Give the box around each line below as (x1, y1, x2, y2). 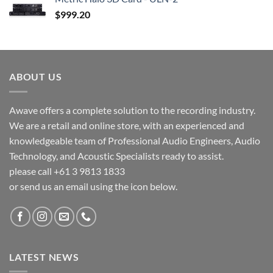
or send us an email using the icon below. (9, 180, 177, 192)
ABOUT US (9, 71, 62, 83)
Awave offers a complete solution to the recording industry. (9, 104, 255, 116)
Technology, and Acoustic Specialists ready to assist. (9, 149, 224, 161)
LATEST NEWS (9, 250, 79, 263)
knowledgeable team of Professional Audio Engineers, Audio (9, 134, 260, 146)
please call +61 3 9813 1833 (9, 165, 125, 177)
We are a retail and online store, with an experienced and (9, 119, 244, 131)
